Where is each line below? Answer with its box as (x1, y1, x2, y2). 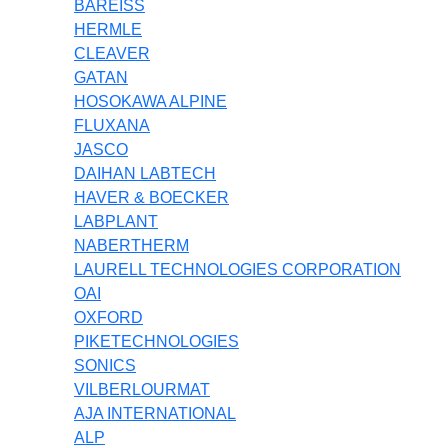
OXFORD (74, 308, 143, 326)
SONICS (74, 356, 136, 374)
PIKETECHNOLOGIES (74, 332, 239, 350)
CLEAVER (74, 44, 150, 62)
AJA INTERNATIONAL (74, 404, 236, 422)
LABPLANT (74, 212, 158, 230)
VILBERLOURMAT (74, 380, 210, 398)
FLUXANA (74, 116, 150, 134)
